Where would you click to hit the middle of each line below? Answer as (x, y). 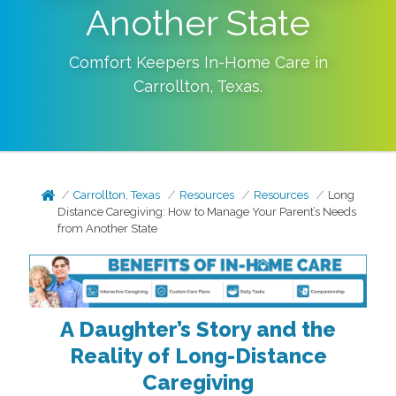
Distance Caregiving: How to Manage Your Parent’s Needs (207, 212)
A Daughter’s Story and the (198, 329)
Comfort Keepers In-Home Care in (198, 62)
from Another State (108, 228)
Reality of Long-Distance (198, 355)
